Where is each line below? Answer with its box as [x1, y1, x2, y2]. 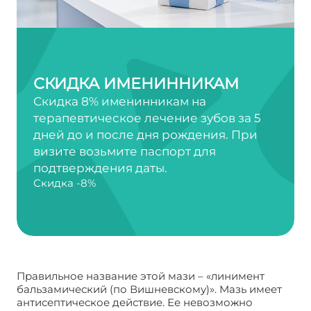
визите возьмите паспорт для [33, 144, 216, 158]
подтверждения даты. [33, 161, 167, 175]
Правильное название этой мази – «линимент [17, 269, 264, 283]
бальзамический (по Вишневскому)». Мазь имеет [17, 283, 282, 296]
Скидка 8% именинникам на [33, 94, 206, 108]
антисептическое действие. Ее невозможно [17, 296, 253, 309]
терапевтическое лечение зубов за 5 [33, 111, 261, 125]
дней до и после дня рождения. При [33, 128, 258, 142]
